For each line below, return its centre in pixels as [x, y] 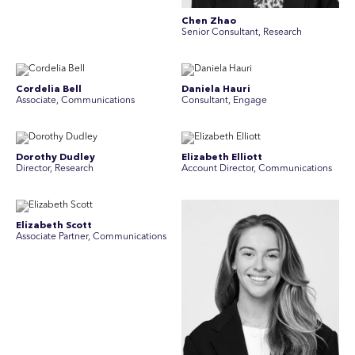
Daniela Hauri [216, 90]
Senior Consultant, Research [242, 32]
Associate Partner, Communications [91, 237]
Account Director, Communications [257, 169]
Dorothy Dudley [55, 158]
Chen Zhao [209, 21]
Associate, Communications [75, 101]
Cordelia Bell [49, 90]
